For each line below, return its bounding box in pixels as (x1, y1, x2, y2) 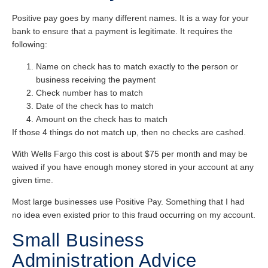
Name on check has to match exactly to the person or (36, 61, 238, 71)
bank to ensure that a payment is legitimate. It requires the (12, 26, 233, 36)
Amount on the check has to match (36, 114, 167, 124)
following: (12, 39, 47, 50)
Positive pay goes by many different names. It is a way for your (12, 13, 249, 23)
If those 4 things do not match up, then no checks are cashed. (12, 127, 246, 137)
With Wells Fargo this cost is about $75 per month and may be (12, 148, 248, 159)
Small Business (12, 229, 144, 251)
